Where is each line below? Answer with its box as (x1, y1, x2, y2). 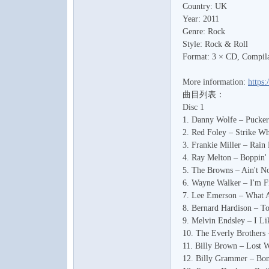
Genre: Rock (183, 27, 225, 36)
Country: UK (183, 2, 227, 11)
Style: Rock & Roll (183, 40, 248, 49)
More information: (183, 77, 248, 86)
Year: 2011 (183, 14, 219, 23)
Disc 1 (183, 103, 204, 112)
